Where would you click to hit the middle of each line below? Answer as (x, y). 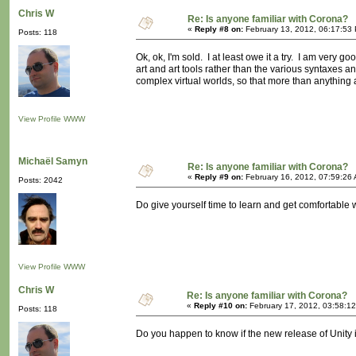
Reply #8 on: (219, 29)
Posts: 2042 (41, 180)
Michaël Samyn (53, 162)
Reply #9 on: (219, 177)
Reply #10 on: (221, 306)
